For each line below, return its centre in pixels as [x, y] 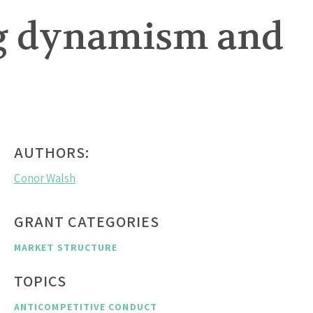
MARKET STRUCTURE [66, 248]
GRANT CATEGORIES [87, 222]
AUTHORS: [52, 153]
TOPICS [40, 281]
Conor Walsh [45, 179]
